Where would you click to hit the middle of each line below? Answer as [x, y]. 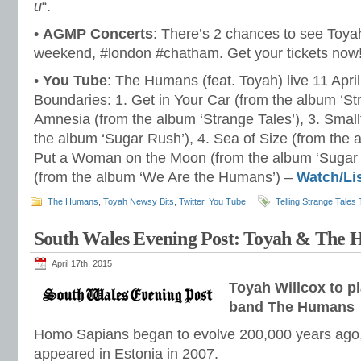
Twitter [191, 201]
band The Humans [292, 307]
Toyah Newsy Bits [139, 201]
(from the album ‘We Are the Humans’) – [165, 177]
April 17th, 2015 [82, 263]
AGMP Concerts [98, 34]
